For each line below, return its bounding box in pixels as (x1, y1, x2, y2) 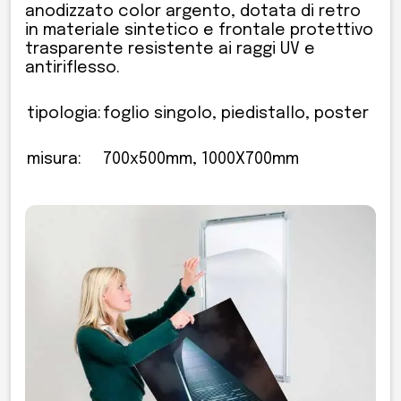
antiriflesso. (25, 59, 120, 76)
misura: (27, 150, 81, 167)
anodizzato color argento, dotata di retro (25, 3, 361, 20)
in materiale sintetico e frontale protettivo (25, 21, 373, 38)
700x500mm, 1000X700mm (103, 150, 299, 167)
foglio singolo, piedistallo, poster (103, 105, 369, 122)
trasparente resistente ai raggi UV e (25, 40, 315, 57)
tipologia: (27, 105, 101, 122)
